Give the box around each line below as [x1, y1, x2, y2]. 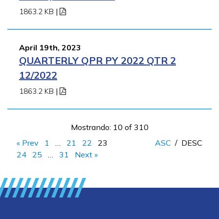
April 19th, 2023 [19, 42, 81, 52]
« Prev [17, 137, 39, 148]
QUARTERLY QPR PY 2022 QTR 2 [19, 54, 176, 66]
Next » [75, 149, 98, 159]
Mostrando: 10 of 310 [70, 122, 149, 132]
